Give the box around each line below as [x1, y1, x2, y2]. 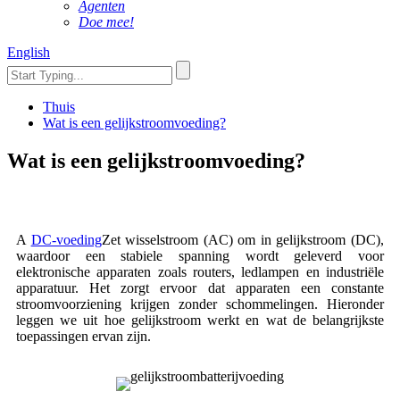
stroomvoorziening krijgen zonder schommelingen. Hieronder [16, 296, 384, 312]
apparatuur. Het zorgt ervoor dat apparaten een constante [16, 279, 384, 296]
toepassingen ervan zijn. [16, 328, 151, 344]
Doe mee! [79, 14, 134, 29]
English [7, 45, 50, 60]
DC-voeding [30, 231, 102, 247]
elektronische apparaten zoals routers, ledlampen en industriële [16, 263, 384, 279]
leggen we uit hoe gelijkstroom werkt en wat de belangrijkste [16, 312, 384, 328]
